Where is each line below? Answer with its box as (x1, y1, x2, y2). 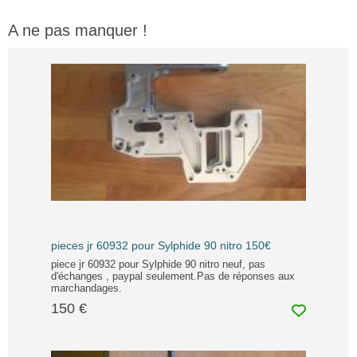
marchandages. (51, 281, 122, 294)
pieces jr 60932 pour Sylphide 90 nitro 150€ (51, 238, 271, 252)
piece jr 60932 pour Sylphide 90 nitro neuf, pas (51, 257, 265, 270)
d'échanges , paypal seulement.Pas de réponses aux (51, 269, 295, 282)
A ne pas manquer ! (8, 21, 147, 39)
